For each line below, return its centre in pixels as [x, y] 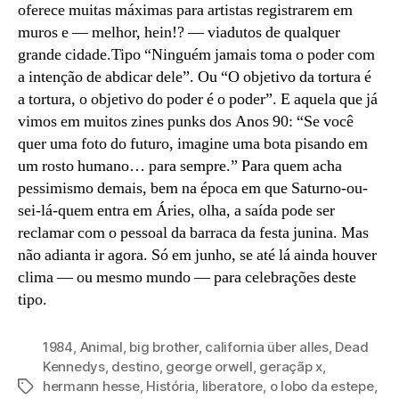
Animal [101, 346]
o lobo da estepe [322, 386]
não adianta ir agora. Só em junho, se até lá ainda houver [197, 255]
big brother [164, 346]
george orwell [209, 366]
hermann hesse [91, 386]
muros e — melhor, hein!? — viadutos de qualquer [179, 32]
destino [135, 366]
